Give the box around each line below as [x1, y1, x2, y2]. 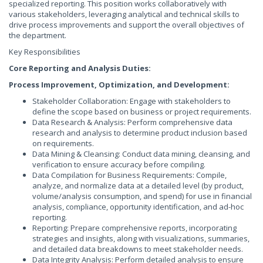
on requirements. [32, 138, 94, 149]
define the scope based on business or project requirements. [32, 106, 251, 117]
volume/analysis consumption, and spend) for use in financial [32, 191, 252, 201]
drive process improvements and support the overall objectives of [9, 19, 244, 30]
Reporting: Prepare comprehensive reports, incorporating [32, 222, 237, 233]
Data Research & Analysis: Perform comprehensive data [32, 117, 232, 127]
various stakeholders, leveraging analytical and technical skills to [9, 9, 240, 19]
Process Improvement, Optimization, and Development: [9, 79, 230, 90]
